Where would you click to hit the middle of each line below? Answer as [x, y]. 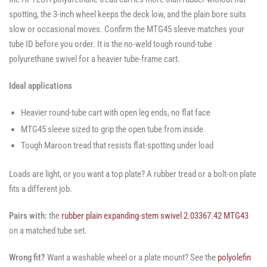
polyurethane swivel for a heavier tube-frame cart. [94, 59]
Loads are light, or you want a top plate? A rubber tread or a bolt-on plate [133, 174]
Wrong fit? [27, 257]
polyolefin [234, 257]
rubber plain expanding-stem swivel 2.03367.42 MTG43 [155, 215]
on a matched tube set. [48, 230]
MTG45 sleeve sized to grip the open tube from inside [112, 129]
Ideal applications [41, 86]
